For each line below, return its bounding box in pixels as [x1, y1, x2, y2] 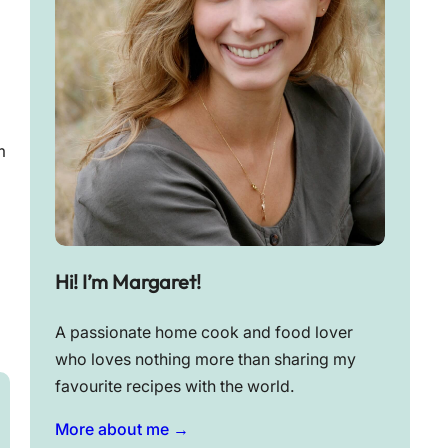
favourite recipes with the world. [54, 377, 295, 397]
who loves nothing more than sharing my [54, 350, 356, 370]
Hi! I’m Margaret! [54, 269, 201, 295]
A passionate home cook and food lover [54, 323, 353, 343]
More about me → [54, 420, 189, 440]
